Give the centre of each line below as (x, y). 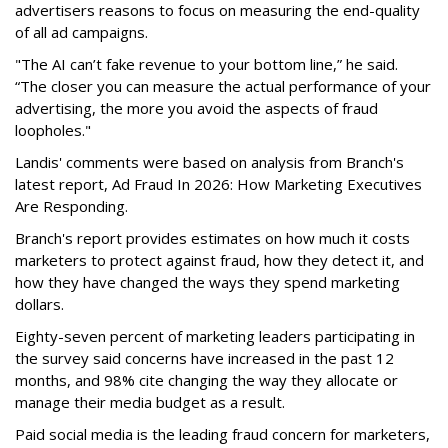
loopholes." (53, 129)
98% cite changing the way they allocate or (251, 379)
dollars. (41, 303)
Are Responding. (71, 205)
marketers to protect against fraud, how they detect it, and (219, 259)
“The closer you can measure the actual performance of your (223, 85)
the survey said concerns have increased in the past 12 (204, 357)
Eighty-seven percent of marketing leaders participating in (215, 335)
